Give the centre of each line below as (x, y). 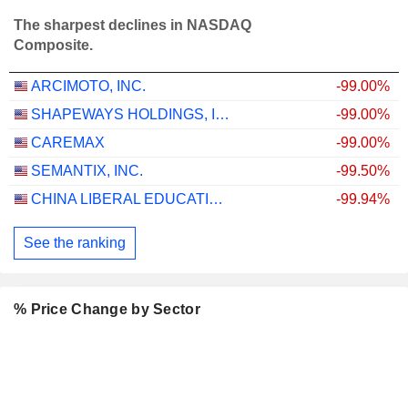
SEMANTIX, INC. (87, 171)
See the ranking (75, 243)
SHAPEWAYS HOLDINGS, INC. (222, 115)
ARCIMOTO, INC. (88, 87)
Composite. (53, 45)
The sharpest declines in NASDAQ (133, 25)
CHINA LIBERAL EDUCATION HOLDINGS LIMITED (216, 199)
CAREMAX (68, 143)
